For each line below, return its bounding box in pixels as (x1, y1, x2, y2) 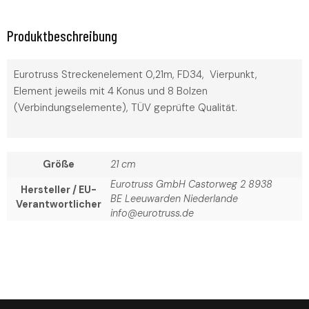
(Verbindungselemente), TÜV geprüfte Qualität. (14, 100, 237, 114)
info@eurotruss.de (110, 207, 194, 220)
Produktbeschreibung (7, 26, 117, 44)
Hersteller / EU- (21, 183, 97, 197)
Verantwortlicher (16, 198, 101, 211)
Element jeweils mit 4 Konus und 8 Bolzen (14, 83, 208, 98)
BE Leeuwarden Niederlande (110, 192, 238, 206)
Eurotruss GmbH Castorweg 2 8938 (110, 178, 272, 191)
